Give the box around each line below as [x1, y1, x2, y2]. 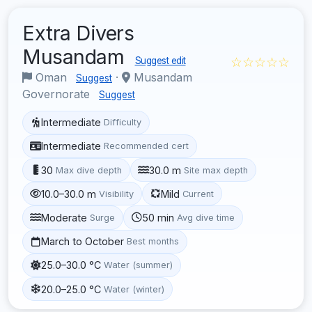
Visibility [99, 188, 134, 199]
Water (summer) [104, 260, 173, 271]
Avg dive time [177, 212, 235, 223]
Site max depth [184, 164, 249, 175]
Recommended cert [104, 141, 189, 152]
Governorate [22, 86, 93, 101]
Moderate [41, 211, 88, 224]
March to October [41, 235, 125, 248]
